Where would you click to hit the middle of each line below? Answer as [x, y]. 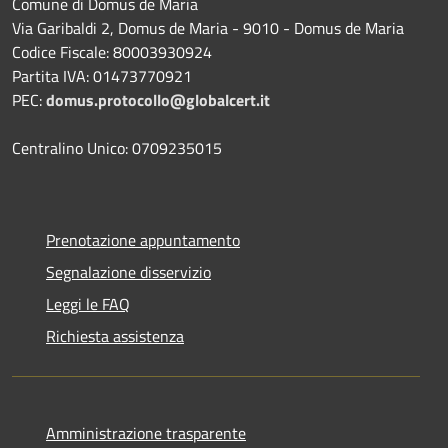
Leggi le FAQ [88, 303]
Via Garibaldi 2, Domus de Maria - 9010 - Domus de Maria [208, 27]
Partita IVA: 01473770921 [102, 75]
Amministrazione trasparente [146, 432]
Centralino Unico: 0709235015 [117, 147]
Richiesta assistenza [115, 335]
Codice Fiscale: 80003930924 [112, 51]
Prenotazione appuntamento [143, 239]
